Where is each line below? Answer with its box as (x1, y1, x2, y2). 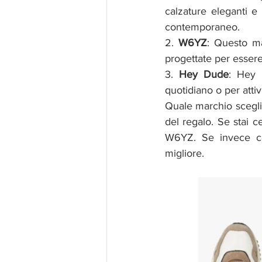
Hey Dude (179, 68, 229, 80)
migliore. (165, 147, 204, 159)
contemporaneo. (165, 20, 240, 33)
